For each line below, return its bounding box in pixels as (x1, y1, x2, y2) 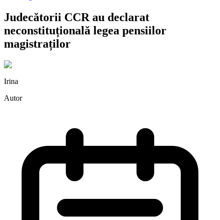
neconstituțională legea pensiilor (4, 24, 166, 37)
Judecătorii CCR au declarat (4, 10, 149, 24)
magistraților (4, 37, 71, 50)
